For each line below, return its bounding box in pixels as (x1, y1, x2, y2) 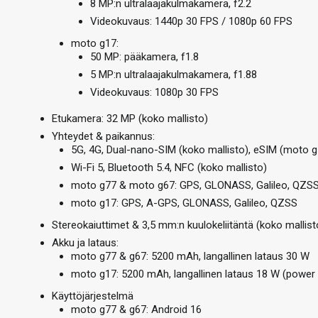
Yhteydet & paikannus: (52, 130, 155, 143)
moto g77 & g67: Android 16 (71, 303, 202, 316)
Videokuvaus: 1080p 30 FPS (90, 86, 219, 99)
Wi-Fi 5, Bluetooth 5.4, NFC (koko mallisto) (71, 161, 267, 174)
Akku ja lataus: (52, 236, 119, 249)
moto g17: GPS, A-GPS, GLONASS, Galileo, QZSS (71, 197, 297, 209)
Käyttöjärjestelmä (52, 290, 133, 302)
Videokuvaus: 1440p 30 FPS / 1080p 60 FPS (90, 15, 292, 28)
